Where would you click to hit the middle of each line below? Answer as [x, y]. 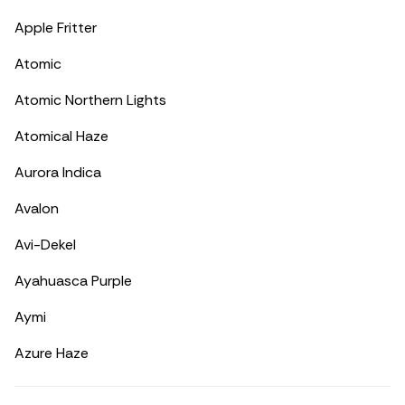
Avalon [37, 208]
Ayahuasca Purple [73, 281]
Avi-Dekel [45, 245]
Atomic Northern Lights [90, 100]
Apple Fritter [56, 28]
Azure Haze [52, 353]
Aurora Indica [58, 172]
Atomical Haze [61, 136]
